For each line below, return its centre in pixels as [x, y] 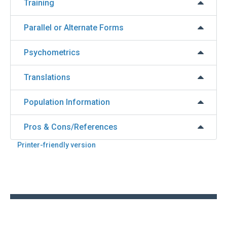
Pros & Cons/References [71, 127]
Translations [47, 78]
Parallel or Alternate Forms [74, 28]
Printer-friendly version [56, 145]
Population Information [67, 102]
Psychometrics [52, 53]
